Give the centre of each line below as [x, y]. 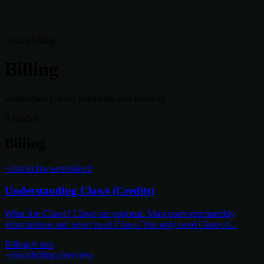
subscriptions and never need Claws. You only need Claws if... [121, 224]
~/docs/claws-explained [48, 168]
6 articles [21, 118]
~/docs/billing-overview [49, 255]
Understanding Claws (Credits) [80, 191]
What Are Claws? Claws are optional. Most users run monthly [120, 213]
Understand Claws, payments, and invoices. [86, 98]
